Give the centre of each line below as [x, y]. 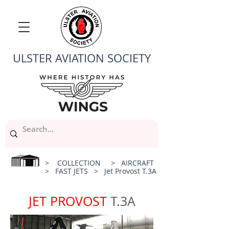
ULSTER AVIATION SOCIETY [82, 58]
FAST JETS [72, 171]
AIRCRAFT [138, 163]
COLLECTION [79, 163]
